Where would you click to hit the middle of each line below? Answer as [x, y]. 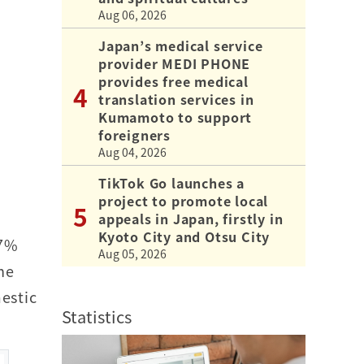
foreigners [134, 134]
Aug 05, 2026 [132, 253]
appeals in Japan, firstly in [191, 218]
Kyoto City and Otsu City [184, 236]
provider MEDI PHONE [175, 63]
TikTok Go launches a [171, 182]
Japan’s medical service [181, 45]
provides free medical [173, 81]
